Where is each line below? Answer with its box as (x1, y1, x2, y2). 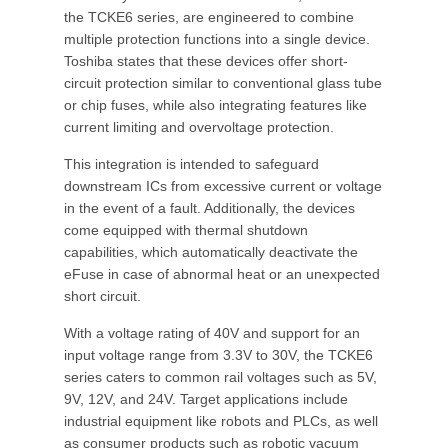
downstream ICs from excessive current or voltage (64, 178, 382, 194)
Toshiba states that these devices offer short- (64, 53, 348, 69)
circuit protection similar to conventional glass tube (64, 75, 382, 91)
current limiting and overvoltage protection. (64, 119, 334, 135)
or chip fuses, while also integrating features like (64, 97, 367, 113)
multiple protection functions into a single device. (64, 31, 370, 47)
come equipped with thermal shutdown (64, 222, 308, 238)
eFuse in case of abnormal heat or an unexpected (64, 266, 380, 282)
